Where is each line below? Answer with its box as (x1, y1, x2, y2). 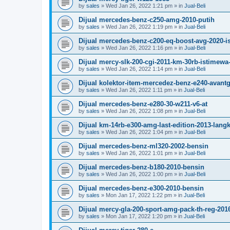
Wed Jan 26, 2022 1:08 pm (106, 108, 172, 114)
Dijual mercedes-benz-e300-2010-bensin (79, 184, 204, 192)
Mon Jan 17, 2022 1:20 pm (106, 213, 172, 219)
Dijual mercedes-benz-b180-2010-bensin (79, 163, 204, 171)
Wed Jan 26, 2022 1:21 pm (106, 3, 172, 9)
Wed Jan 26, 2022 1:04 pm (106, 129, 172, 135)
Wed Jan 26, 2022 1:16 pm (106, 45, 172, 51)
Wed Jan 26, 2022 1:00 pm (106, 171, 172, 177)
